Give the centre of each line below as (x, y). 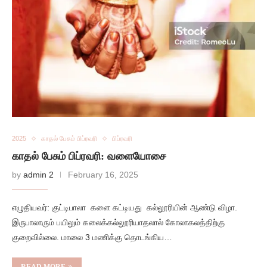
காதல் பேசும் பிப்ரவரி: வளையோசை (89, 156)
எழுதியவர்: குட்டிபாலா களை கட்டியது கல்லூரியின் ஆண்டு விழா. (125, 207)
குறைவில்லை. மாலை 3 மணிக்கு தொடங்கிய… (92, 237)
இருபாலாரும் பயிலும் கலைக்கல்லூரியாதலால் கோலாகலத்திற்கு (118, 222)
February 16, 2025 (103, 175)
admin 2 (38, 175)
